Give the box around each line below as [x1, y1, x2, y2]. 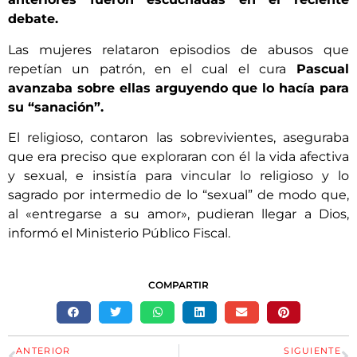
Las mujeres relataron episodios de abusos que [8, 41, 349, 57]
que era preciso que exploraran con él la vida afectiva [8, 148, 349, 164]
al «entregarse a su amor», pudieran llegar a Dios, [8, 206, 349, 222]
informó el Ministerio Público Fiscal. [8, 225, 230, 241]
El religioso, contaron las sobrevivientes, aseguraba [8, 129, 349, 145]
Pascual [285, 61, 349, 76]
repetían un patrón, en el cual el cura [8, 61, 286, 76]
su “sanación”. [8, 99, 108, 115]
